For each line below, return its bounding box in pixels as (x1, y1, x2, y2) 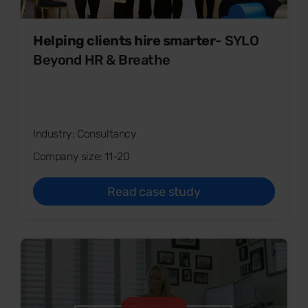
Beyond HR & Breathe (33, 52, 170, 69)
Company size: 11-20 (33, 150, 130, 164)
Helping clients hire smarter (33, 32, 215, 49)
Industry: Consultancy (33, 127, 137, 141)
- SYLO (215, 32, 258, 49)
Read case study (107, 184, 201, 200)
